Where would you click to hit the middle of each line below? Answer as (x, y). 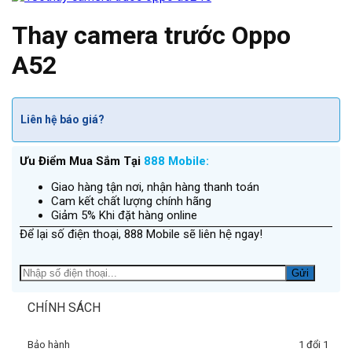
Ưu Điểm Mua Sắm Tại (82, 161)
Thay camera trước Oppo (151, 36)
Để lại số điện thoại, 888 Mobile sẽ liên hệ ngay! (141, 234)
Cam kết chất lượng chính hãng (131, 201)
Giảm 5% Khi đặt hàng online (124, 215)
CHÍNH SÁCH (64, 307)
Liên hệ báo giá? (62, 120)
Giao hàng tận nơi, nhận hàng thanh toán (155, 187)
